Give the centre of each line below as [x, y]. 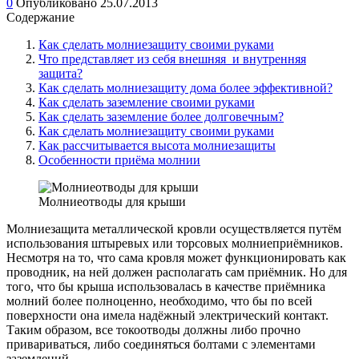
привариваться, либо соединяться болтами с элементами [161, 344]
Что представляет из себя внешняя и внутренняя [172, 58]
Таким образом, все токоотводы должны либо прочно [153, 329]
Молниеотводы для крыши [112, 201]
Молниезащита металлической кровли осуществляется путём [174, 228]
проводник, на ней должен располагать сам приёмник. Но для [177, 272]
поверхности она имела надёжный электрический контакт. [167, 315]
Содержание [40, 17]
